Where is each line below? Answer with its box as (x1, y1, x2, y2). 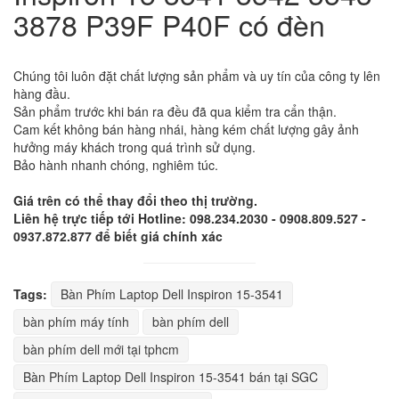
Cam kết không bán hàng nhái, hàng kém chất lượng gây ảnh (13, 120, 359, 138)
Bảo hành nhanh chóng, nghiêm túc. (13, 156, 218, 174)
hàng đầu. (13, 85, 70, 102)
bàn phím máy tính (23, 313, 129, 330)
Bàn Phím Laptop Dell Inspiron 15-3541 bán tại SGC (23, 368, 318, 386)
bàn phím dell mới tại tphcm (23, 340, 179, 358)
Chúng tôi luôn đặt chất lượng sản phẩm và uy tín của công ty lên (13, 67, 380, 85)
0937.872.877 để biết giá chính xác (13, 227, 223, 245)
